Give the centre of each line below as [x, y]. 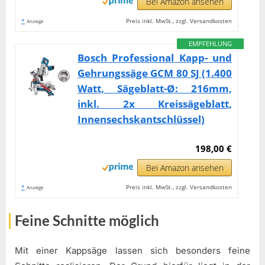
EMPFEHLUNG [211, 44]
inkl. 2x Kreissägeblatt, [155, 104]
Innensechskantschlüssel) [141, 119]
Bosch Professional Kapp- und [155, 58]
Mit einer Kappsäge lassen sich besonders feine [132, 250]
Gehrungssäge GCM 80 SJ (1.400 [155, 73]
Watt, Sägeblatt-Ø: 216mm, [155, 89]
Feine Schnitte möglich [87, 221]
